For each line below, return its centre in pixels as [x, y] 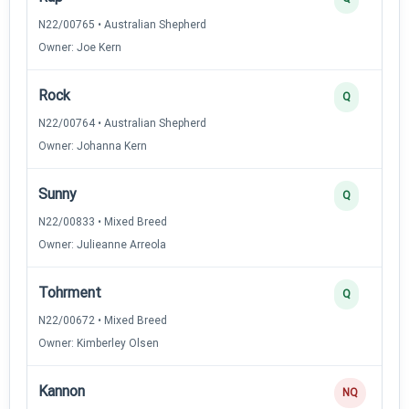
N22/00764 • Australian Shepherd [122, 123]
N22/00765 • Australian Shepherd [122, 24]
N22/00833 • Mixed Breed [103, 221]
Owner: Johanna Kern [93, 146]
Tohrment [70, 292]
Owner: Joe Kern [80, 47]
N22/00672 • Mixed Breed [103, 320]
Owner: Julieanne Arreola [102, 244]
